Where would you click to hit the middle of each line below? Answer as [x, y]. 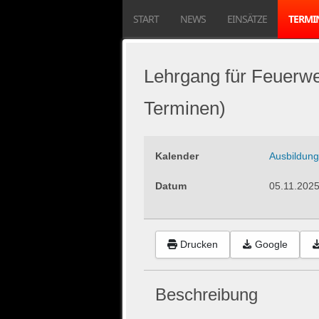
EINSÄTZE [247, 19]
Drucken [199, 245]
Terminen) [185, 108]
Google [271, 245]
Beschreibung [206, 294]
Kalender [177, 156]
